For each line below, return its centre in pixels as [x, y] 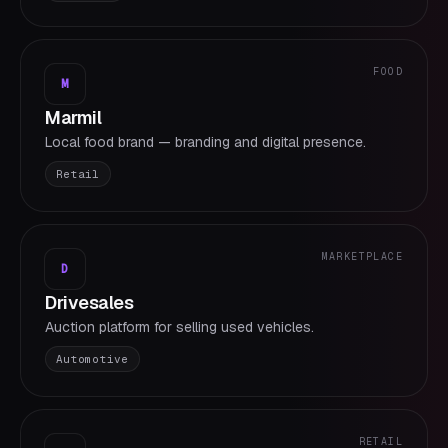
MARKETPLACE [362, 256]
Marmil [73, 117]
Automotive [92, 359]
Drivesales [89, 302]
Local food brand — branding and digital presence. [205, 142]
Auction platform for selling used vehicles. [179, 327]
